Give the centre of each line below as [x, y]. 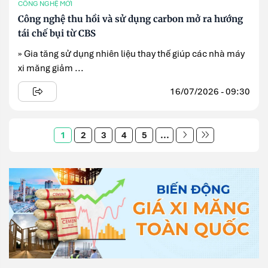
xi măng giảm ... [51, 68]
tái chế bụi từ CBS [57, 33]
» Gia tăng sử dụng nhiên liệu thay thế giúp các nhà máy [131, 54]
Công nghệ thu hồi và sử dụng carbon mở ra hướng [130, 19]
